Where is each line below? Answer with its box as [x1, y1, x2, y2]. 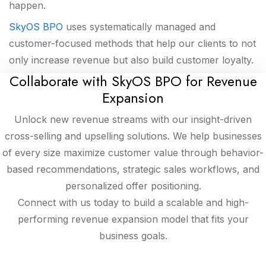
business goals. [99, 230, 167, 242]
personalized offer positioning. [65, 180, 201, 192]
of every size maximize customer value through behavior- [2, 147, 264, 159]
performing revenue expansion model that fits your [17, 213, 249, 226]
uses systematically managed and [66, 21, 216, 33]
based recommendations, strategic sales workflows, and [7, 163, 259, 176]
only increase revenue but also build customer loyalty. [9, 54, 254, 66]
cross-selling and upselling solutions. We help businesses [4, 130, 262, 142]
